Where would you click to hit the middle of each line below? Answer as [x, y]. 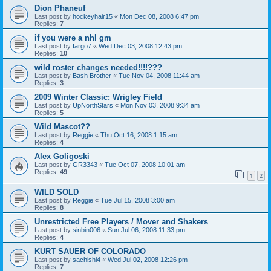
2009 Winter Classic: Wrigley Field [98, 97]
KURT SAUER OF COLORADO [90, 251]
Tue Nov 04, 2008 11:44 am [159, 76]
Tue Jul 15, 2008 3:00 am [138, 200]
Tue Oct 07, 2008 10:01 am [145, 165]
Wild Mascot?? [62, 127]
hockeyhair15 [93, 17]
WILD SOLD [57, 192]
